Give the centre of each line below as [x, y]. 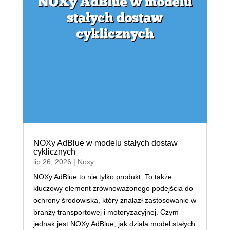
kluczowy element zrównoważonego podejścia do [113, 188]
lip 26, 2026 [52, 161]
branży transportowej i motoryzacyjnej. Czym [106, 212]
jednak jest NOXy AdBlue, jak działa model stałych [114, 224]
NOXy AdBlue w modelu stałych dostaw [105, 143]
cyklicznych [54, 151]
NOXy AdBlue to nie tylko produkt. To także [102, 176]
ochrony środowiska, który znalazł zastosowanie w [114, 200]
